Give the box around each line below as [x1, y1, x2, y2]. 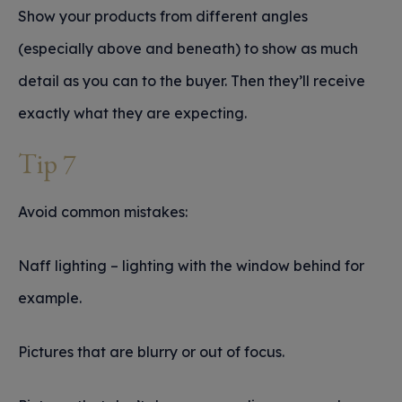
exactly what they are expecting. [18, 104, 247, 122]
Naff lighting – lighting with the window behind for [18, 257, 364, 275]
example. [18, 289, 82, 307]
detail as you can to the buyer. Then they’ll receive [18, 72, 365, 90]
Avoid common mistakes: [18, 203, 188, 221]
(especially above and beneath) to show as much [18, 39, 358, 57]
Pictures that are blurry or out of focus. [18, 343, 284, 361]
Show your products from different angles [18, 7, 308, 25]
